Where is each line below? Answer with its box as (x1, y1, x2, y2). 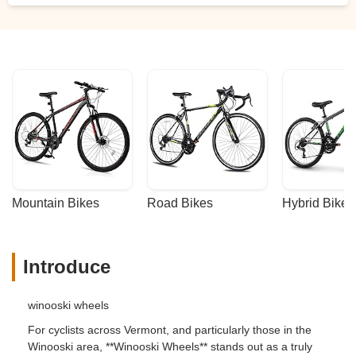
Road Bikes (147, 196, 213, 210)
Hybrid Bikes (282, 196, 354, 210)
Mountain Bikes (12, 196, 99, 210)
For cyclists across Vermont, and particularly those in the (28, 323, 311, 336)
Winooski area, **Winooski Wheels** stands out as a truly (28, 339, 312, 353)
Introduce (23, 256, 110, 277)
